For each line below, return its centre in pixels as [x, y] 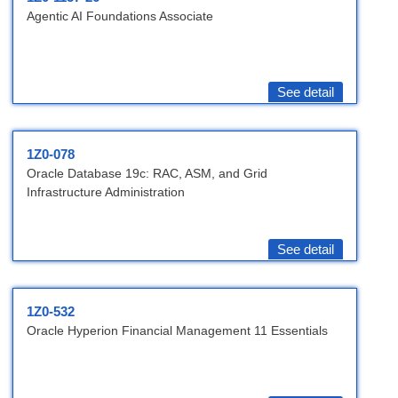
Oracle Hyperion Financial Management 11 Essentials [177, 331]
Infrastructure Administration [106, 192]
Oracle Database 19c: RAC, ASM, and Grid [147, 174]
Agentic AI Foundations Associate [120, 16]
